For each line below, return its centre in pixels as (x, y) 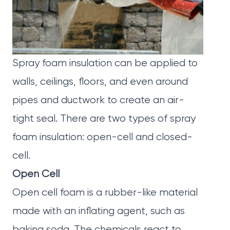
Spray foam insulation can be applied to (105, 64)
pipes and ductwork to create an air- (98, 101)
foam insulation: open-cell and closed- (102, 138)
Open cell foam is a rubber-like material (105, 193)
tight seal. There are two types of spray (104, 119)
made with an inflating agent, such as (99, 212)
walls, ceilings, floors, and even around (100, 82)
